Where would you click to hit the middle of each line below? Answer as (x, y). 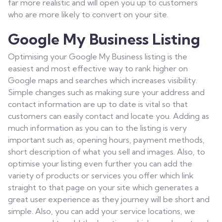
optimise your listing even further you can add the (100, 164)
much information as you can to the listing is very (97, 128)
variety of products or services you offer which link (101, 175)
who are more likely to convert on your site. (88, 14)
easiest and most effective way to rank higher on (98, 68)
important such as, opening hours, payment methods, (106, 140)
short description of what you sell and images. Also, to (107, 152)
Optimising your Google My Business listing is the (98, 56)
